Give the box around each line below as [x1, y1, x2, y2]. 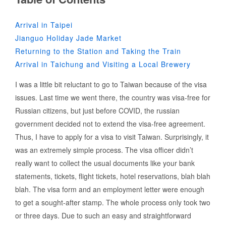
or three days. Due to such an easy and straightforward [15, 210, 191, 220]
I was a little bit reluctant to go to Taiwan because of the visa [15, 79, 207, 89]
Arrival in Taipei [15, 19, 73, 30]
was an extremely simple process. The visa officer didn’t [15, 144, 193, 155]
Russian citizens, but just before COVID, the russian [15, 105, 180, 116]
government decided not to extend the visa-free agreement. [15, 118, 205, 129]
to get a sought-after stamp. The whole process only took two [15, 197, 210, 207]
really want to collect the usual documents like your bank [15, 157, 195, 168]
